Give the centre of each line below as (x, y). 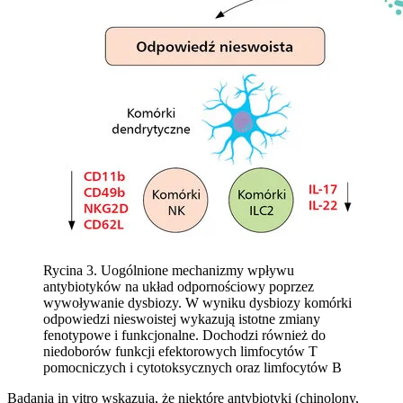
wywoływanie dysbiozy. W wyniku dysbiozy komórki (197, 302)
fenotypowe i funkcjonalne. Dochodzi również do (184, 335)
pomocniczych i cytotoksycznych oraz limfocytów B (193, 367)
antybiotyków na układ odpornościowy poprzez (179, 286)
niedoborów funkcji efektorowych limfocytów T (180, 351)
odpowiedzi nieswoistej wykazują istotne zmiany (182, 318)
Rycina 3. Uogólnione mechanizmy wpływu (169, 270)
